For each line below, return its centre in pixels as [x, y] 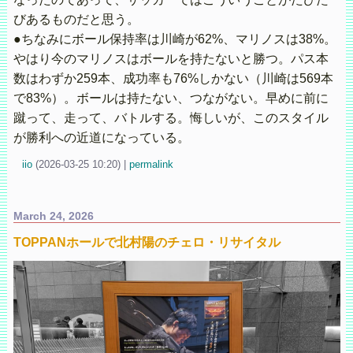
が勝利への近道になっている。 [101, 138]
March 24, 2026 [53, 216]
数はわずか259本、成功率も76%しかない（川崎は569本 [173, 79]
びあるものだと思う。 [76, 20]
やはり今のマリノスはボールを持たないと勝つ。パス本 [171, 59]
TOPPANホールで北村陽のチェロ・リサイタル [147, 242]
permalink [151, 165]
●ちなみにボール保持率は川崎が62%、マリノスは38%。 [175, 39]
